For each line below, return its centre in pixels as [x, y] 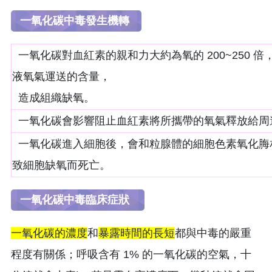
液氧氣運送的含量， [61, 76]
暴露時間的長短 [137, 233]
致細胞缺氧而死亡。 [61, 165]
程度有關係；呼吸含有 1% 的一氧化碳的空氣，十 [131, 254]
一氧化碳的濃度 [49, 233]
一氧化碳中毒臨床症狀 [78, 199]
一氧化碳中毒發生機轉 [76, 20]
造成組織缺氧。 [53, 97]
